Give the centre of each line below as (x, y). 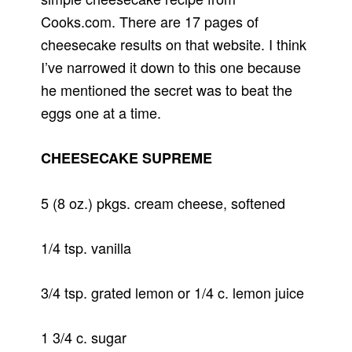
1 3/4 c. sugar (84, 337)
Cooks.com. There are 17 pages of (150, 22)
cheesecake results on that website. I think (174, 44)
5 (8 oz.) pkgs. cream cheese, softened (163, 203)
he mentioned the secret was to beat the (167, 90)
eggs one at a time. (101, 113)
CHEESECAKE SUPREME (127, 158)
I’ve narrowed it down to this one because (171, 67)
